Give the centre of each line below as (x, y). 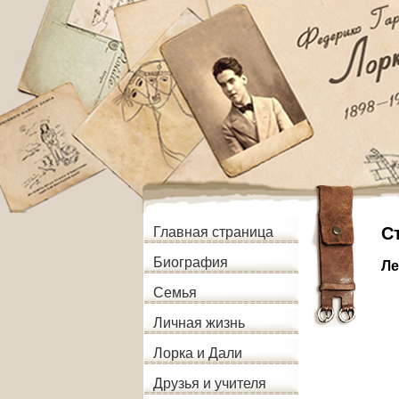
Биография (191, 262)
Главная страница (213, 232)
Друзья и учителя (210, 383)
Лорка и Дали (198, 353)
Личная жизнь (199, 323)
